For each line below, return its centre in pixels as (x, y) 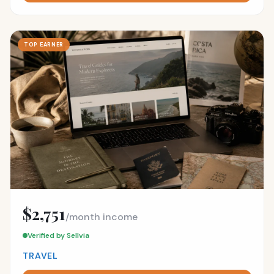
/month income (102, 217)
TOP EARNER (44, 44)
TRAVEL (41, 255)
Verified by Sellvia (58, 235)
